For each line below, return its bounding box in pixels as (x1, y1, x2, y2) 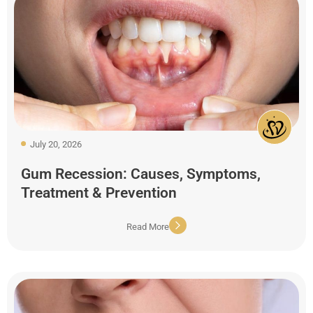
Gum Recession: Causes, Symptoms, (21, 165, 261, 182)
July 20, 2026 (30, 138, 82, 150)
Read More (126, 221, 169, 233)
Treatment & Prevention (21, 184, 177, 201)
